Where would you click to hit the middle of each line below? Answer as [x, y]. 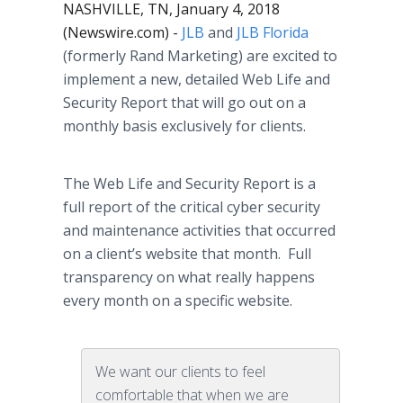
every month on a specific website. [178, 300]
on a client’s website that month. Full [187, 254]
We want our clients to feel [180, 372]
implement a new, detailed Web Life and [197, 79]
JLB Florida [273, 32]
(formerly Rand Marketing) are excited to [200, 56]
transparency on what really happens [189, 277]
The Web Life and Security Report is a [189, 184]
